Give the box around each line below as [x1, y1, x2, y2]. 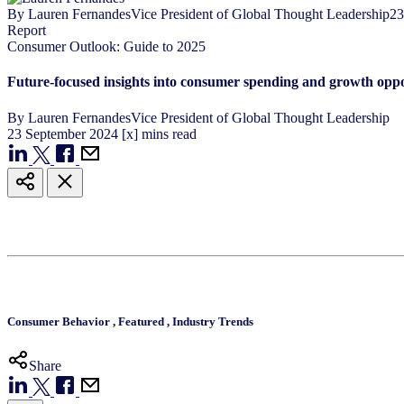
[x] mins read [122, 125, 197, 142]
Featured [118, 314, 167, 328]
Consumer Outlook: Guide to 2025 [7, 38, 206, 54]
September [25, 125, 89, 142]
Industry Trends [172, 314, 253, 328]
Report [7, 22, 46, 38]
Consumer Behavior [7, 314, 113, 328]
